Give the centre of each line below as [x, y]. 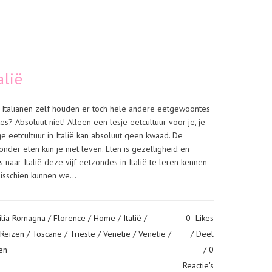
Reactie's [198, 265]
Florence [70, 218]
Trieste [83, 234]
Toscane [47, 234]
